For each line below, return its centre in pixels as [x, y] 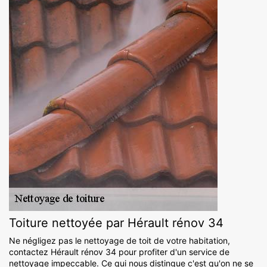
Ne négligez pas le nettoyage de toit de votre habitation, [119, 241]
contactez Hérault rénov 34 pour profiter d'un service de [119, 252]
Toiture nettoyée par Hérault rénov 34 [116, 223]
